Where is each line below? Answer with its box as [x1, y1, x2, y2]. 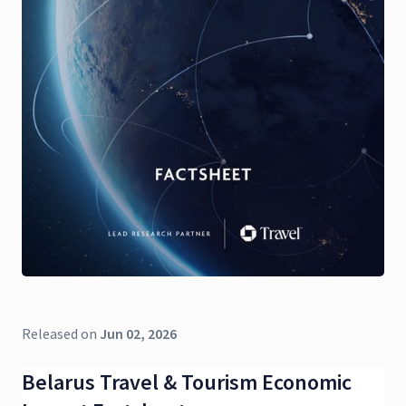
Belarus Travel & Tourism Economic [22, 367, 352, 396]
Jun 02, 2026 [100, 324, 177, 343]
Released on [22, 324, 100, 343]
